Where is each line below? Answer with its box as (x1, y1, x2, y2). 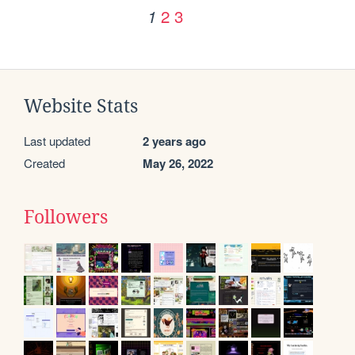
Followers (24, 207, 108, 228)
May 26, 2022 (143, 155, 213, 173)
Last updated (24, 132, 90, 150)
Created (24, 155, 65, 172)
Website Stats (24, 96, 138, 117)
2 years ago (143, 132, 206, 151)
